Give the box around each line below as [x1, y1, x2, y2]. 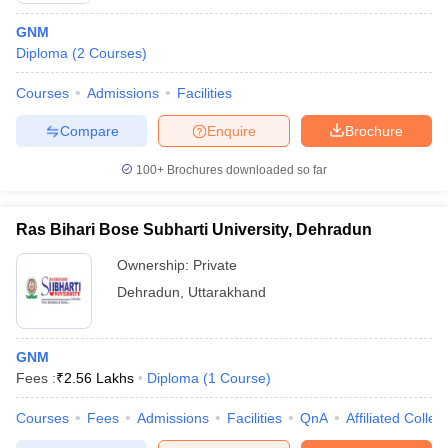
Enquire [207, 122, 256, 139]
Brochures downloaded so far [164, 163, 327, 177]
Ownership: [117, 257, 193, 273]
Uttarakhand [188, 284, 266, 300]
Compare [59, 122, 119, 139]
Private [193, 257, 237, 273]
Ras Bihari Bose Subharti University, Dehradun [16, 221, 372, 238]
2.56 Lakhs [64, 370, 134, 386]
